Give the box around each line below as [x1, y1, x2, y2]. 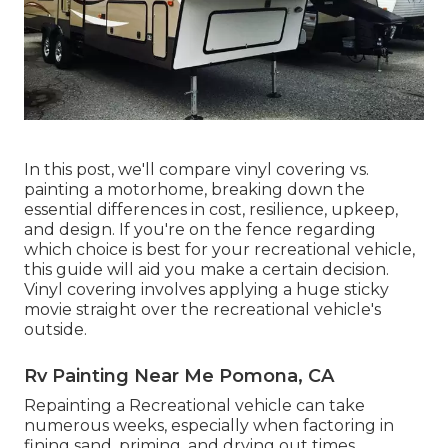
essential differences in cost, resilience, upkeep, [24, 199, 398, 219]
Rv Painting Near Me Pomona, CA [24, 364, 334, 387]
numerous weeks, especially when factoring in [24, 415, 394, 435]
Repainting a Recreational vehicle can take [24, 395, 365, 415]
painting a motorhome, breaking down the [24, 179, 365, 199]
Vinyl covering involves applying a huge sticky [24, 279, 389, 299]
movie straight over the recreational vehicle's [24, 299, 381, 319]
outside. [24, 319, 87, 339]
